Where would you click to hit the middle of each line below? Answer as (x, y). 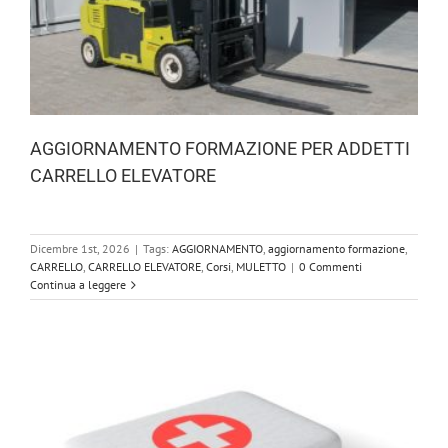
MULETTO (261, 267)
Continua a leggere (78, 285)
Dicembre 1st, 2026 (80, 249)
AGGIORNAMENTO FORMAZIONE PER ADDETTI (220, 149)
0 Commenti (330, 267)
